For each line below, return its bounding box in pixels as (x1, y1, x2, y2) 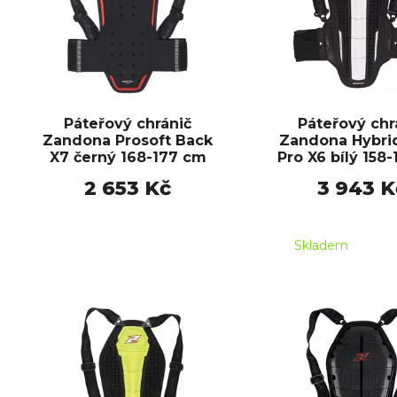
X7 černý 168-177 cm (49, 148, 206, 166)
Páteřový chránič (64, 114, 191, 132)
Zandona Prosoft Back (43, 131, 213, 149)
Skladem (294, 237, 348, 254)
